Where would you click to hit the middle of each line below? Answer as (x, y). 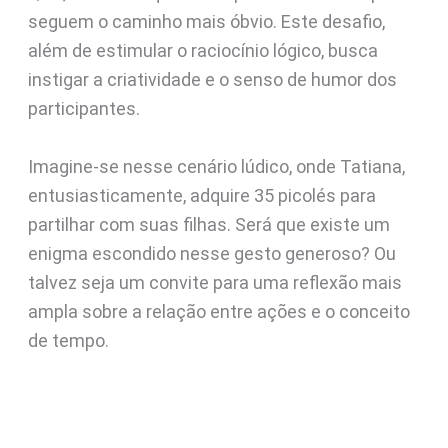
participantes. (83, 108)
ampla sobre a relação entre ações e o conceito (218, 311)
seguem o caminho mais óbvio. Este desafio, (206, 21)
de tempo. (68, 340)
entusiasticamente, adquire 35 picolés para (201, 195)
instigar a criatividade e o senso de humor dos (212, 79)
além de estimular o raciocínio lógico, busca (202, 50)
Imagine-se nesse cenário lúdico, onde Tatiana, (216, 166)
